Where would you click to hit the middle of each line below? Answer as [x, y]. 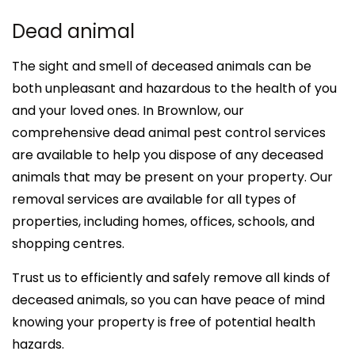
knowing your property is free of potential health [164, 322]
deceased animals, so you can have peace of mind [168, 300]
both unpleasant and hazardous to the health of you [174, 88]
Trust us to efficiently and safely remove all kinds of [171, 277]
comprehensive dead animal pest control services [169, 132]
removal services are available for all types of [154, 199]
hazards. [38, 344]
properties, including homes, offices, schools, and [163, 221]
